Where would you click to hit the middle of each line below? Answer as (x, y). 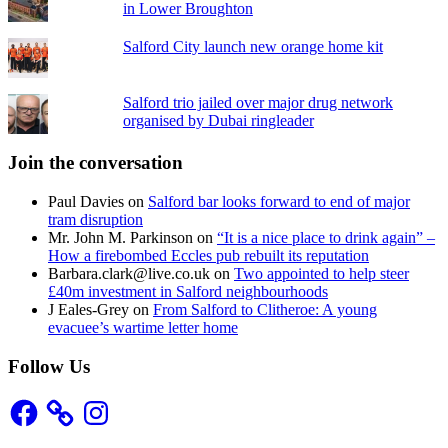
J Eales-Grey (88, 310)
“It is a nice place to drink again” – (326, 238)
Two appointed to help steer (321, 274)
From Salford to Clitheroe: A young (265, 310)
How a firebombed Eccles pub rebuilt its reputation (208, 256)
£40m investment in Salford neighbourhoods (188, 292)
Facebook (38, 403)
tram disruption (95, 220)
